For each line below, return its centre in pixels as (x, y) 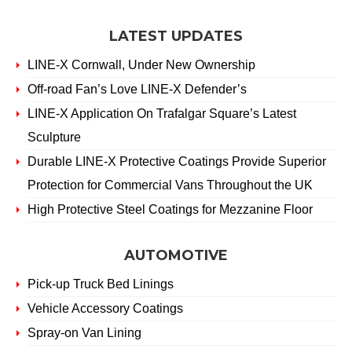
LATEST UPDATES (176, 36)
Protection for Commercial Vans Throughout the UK (170, 185)
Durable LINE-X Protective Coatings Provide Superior (177, 161)
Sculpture (56, 137)
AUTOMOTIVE (176, 255)
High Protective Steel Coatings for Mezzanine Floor (170, 209)
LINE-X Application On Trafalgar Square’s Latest (162, 114)
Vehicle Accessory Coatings (105, 308)
